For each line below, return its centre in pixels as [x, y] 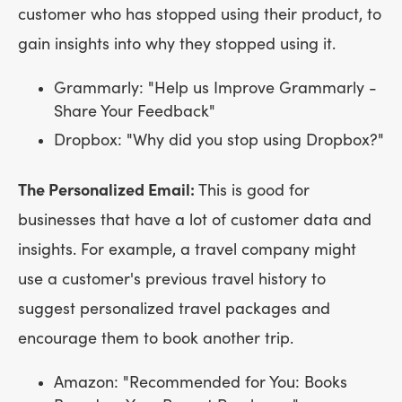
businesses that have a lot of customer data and [195, 220]
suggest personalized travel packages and [174, 309]
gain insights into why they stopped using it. [177, 44]
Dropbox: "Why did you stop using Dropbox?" [219, 140]
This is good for [252, 190]
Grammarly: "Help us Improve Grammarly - [215, 88]
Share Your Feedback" [135, 111]
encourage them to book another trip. [156, 338]
